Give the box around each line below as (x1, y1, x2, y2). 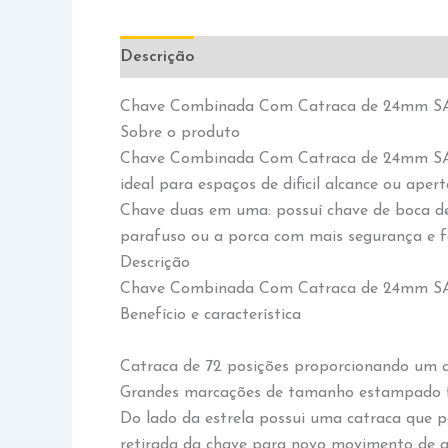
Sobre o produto (120, 125, 240, 141)
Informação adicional (215, 49, 373, 65)
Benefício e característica (120, 307, 301, 323)
